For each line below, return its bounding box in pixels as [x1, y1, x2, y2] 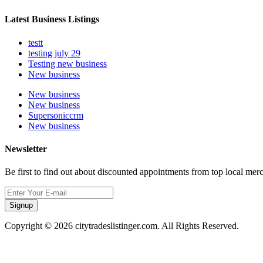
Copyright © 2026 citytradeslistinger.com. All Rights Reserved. [5, 221, 239, 231]
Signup [9, 201, 33, 210]
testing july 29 [28, 48, 80, 58]
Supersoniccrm [28, 110, 83, 120]
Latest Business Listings [5, 14, 99, 25]
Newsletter [5, 143, 47, 154]
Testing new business [28, 58, 107, 69]
